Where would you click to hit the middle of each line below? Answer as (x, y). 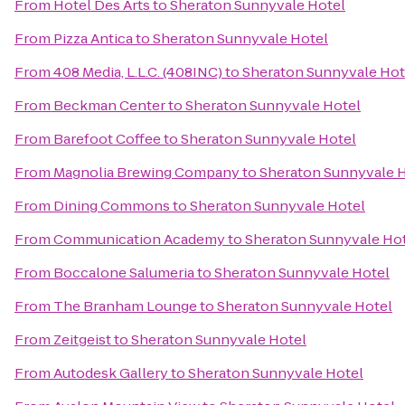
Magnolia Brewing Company (146, 172)
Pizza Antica (93, 38)
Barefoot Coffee (107, 139)
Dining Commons (112, 206)
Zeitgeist (82, 339)
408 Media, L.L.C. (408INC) (138, 72)
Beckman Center (109, 105)
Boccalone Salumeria (124, 273)
